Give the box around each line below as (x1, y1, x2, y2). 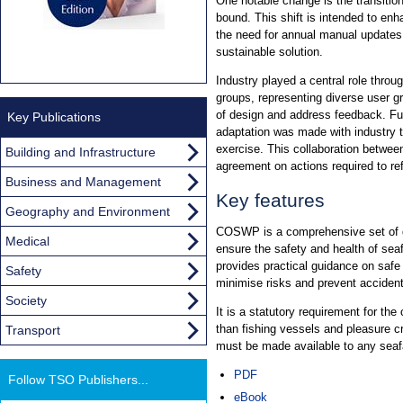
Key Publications (7, 109, 101, 124)
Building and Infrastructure (5, 144, 156, 159)
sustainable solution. (216, 44, 323, 58)
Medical (5, 233, 49, 248)
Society (5, 292, 47, 308)
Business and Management (5, 174, 161, 189)
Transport (5, 322, 60, 337)
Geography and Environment (5, 203, 170, 219)
